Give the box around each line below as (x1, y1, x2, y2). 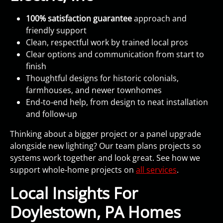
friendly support (26, 25, 87, 36)
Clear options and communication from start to (26, 49, 204, 60)
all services (136, 164, 177, 175)
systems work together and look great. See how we (10, 152, 200, 163)
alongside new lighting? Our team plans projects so (10, 140, 201, 151)
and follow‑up (26, 109, 77, 119)
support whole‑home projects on (10, 164, 136, 175)
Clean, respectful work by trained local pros (26, 37, 188, 48)
